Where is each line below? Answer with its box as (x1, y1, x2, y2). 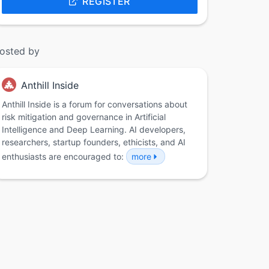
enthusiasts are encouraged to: (2, 151, 126, 162)
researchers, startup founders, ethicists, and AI (2, 137, 186, 147)
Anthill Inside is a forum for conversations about (2, 99, 187, 109)
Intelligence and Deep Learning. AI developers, (2, 124, 186, 134)
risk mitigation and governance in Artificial (2, 112, 166, 122)
